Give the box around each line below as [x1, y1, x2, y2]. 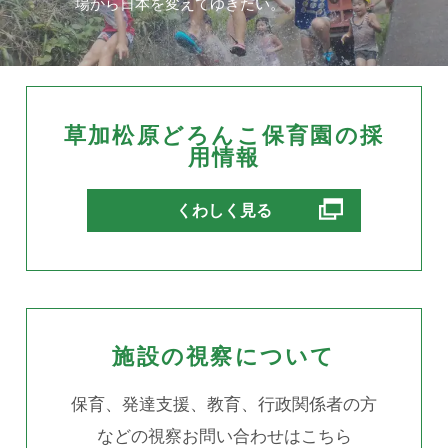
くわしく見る [175, 201, 272, 220]
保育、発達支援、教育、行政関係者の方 [71, 394, 377, 415]
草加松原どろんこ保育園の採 [63, 122, 385, 148]
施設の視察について [112, 344, 336, 370]
